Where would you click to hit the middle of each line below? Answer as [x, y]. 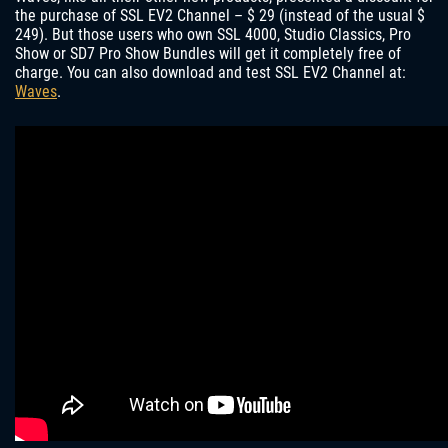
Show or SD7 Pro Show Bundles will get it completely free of [208, 53]
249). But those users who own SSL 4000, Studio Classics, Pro [213, 34]
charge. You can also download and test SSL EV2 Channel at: [210, 72]
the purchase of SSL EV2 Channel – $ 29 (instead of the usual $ [220, 15]
